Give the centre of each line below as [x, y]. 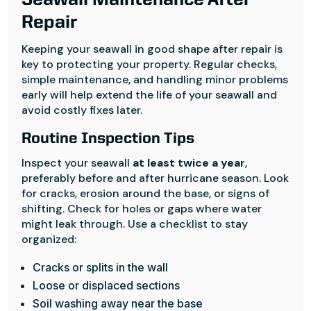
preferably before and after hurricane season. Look [155, 178]
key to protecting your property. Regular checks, [150, 64]
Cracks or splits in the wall [101, 267]
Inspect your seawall [77, 163]
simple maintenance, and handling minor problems [155, 79]
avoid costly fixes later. [82, 110]
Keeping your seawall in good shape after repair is [152, 49]
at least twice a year [189, 163]
